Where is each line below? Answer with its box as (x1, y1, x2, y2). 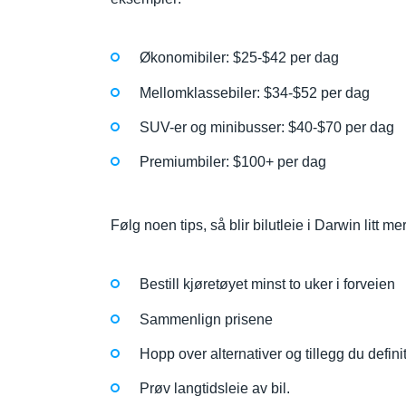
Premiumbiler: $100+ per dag (140, 153, 326, 169)
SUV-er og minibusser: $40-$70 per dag (140, 119, 394, 135)
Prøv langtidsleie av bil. (140, 381, 290, 396)
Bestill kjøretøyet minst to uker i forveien (140, 276, 395, 293)
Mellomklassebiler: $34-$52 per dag (140, 84, 370, 101)
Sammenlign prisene (140, 311, 273, 327)
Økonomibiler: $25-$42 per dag (140, 50, 339, 66)
